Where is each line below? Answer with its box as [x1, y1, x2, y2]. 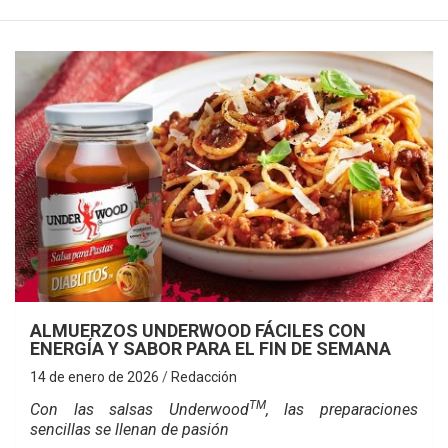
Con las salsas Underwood [30, 399, 249, 419]
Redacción [171, 368, 237, 385]
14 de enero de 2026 [30, 368, 159, 385]
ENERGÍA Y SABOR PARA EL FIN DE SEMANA [30, 337, 391, 359]
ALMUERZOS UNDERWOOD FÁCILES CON [30, 319, 366, 341]
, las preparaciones [265, 399, 419, 419]
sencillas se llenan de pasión [30, 419, 229, 439]
